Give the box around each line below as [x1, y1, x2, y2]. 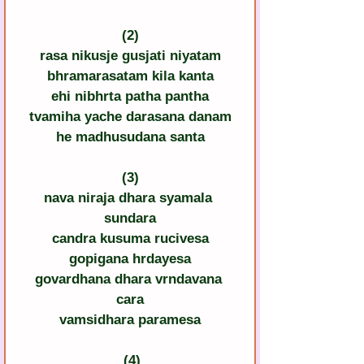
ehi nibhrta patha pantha [51, 89, 209, 105]
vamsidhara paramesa [59, 312, 201, 328]
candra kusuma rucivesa [51, 231, 209, 247]
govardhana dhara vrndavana [34, 271, 226, 288]
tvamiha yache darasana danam [28, 109, 232, 125]
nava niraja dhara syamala [44, 190, 216, 206]
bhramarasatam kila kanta [46, 68, 214, 84]
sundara [104, 210, 156, 227]
